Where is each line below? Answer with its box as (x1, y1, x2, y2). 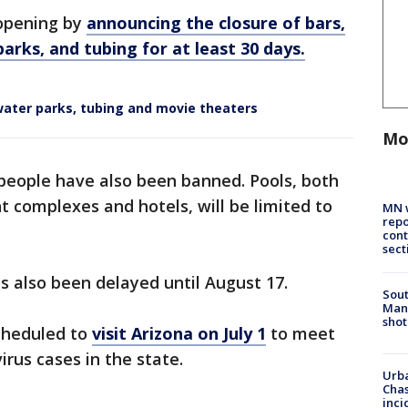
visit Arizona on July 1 (92, 322, 266, 345)
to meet (266, 322, 335, 345)
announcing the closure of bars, (87, 12, 345, 35)
